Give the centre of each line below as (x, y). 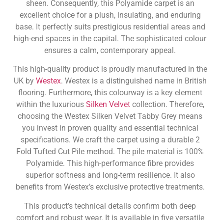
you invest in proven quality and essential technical (110, 128)
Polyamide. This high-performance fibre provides (110, 164)
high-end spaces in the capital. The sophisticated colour (110, 39)
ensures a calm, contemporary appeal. (110, 50)
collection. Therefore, (167, 105)
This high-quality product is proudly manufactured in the (110, 69)
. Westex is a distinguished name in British (134, 81)
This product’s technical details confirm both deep (110, 206)
